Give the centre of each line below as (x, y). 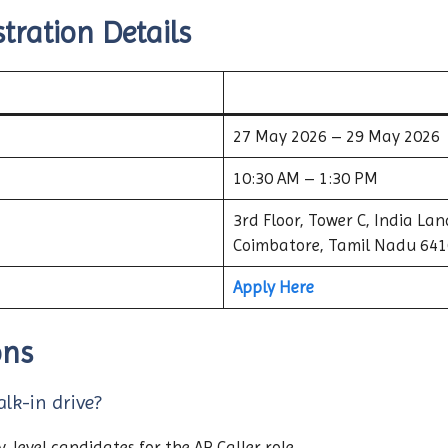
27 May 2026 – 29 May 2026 (336, 136)
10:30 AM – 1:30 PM (305, 178)
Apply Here (273, 287)
